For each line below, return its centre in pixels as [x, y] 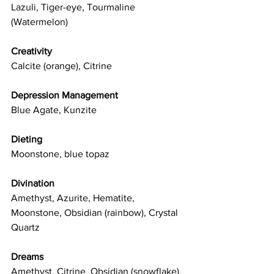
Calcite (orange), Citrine [61, 66]
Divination [33, 183]
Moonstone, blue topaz [60, 154]
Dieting [27, 139]
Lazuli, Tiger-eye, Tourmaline [74, 7]
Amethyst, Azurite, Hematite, [74, 198]
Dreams [27, 257]
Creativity [31, 51]
